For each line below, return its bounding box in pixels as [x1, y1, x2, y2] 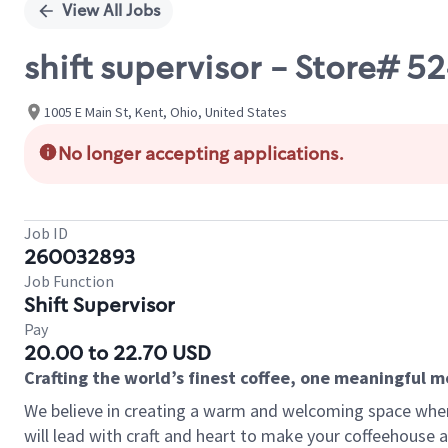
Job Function [24, 271, 114, 291]
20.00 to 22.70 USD [24, 340, 211, 366]
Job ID [24, 223, 68, 243]
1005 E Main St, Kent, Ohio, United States [44, 102, 287, 121]
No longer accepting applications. [58, 142, 344, 166]
